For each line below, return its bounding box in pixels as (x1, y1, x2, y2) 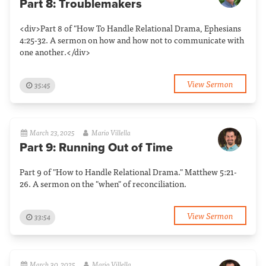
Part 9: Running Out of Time (20, 141, 173, 155)
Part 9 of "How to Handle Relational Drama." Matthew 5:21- (20, 165, 237, 178)
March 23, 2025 (30, 126, 75, 138)
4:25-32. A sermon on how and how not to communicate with (20, 33, 244, 46)
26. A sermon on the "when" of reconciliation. (20, 177, 186, 190)
